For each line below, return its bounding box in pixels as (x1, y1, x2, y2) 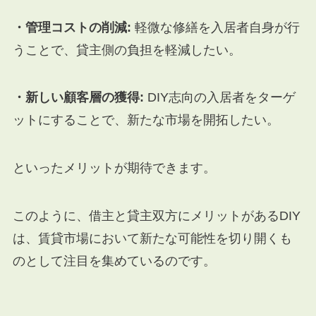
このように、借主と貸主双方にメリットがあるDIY (12, 209, 300, 224)
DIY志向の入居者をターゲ (143, 90, 296, 105)
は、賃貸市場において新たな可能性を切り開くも (12, 231, 292, 246)
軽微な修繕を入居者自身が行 (130, 20, 300, 35)
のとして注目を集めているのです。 (12, 254, 216, 269)
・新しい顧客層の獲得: (12, 90, 144, 105)
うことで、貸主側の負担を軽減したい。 (12, 42, 241, 57)
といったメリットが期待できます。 (12, 161, 216, 176)
